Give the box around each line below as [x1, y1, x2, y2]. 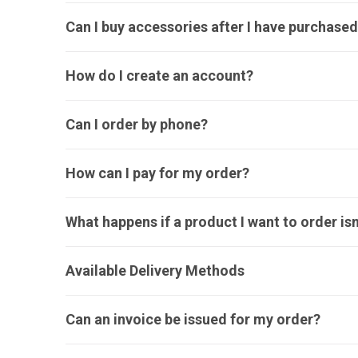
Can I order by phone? [66, 116, 208, 133]
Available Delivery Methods [66, 262, 245, 279]
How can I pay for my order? [66, 165, 249, 181]
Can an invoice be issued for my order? [66, 311, 320, 328]
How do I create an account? [66, 67, 253, 84]
